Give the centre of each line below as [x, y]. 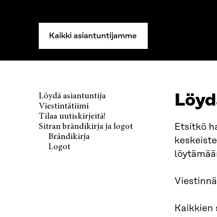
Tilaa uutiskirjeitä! [72, 116]
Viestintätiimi [64, 106]
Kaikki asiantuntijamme [93, 35]
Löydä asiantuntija [72, 96]
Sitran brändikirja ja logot [86, 127]
